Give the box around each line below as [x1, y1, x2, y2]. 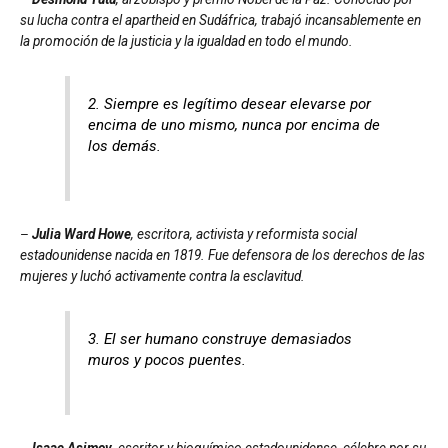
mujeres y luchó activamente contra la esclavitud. [20, 267, 305, 284]
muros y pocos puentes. [88, 350, 247, 369]
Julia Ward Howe [32, 225, 131, 242]
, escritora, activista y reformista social [131, 225, 357, 242]
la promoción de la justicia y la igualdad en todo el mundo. [20, 32, 353, 49]
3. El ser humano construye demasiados [88, 329, 353, 348]
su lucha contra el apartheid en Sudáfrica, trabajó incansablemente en [20, 11, 421, 28]
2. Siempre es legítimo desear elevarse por [88, 94, 372, 113]
